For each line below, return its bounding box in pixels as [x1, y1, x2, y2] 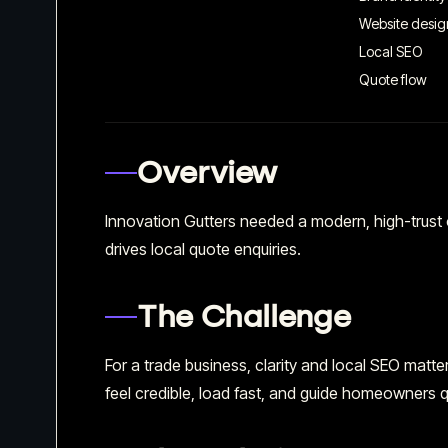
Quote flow [359, 70, 427, 88]
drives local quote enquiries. [105, 238, 301, 259]
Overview [137, 153, 278, 191]
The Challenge [137, 297, 351, 335]
